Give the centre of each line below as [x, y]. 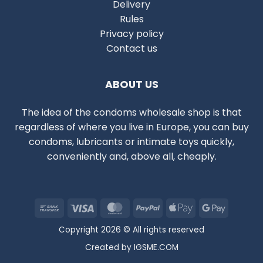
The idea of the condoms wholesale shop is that [131, 113]
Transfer [80, 221]
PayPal [175, 207]
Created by [109, 247]
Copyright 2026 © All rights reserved [131, 230]
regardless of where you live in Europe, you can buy [131, 127]
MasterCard [154, 207]
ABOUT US [131, 85]
